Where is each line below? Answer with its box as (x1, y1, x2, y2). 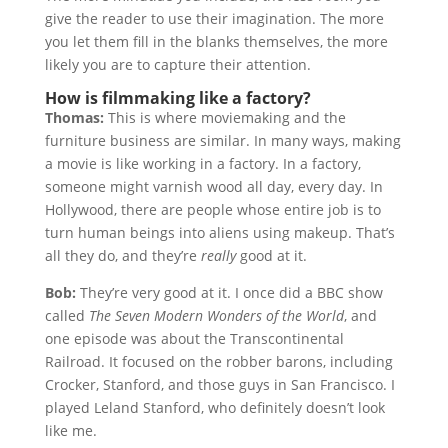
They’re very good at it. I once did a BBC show (75, 283, 383, 302)
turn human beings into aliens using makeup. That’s (44, 223, 395, 242)
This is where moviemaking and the (103, 108, 346, 127)
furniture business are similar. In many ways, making (44, 131, 401, 150)
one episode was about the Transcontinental (44, 329, 344, 348)
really (200, 246, 236, 265)
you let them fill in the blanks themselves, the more (44, 32, 388, 51)
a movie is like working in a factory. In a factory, (44, 154, 361, 173)
